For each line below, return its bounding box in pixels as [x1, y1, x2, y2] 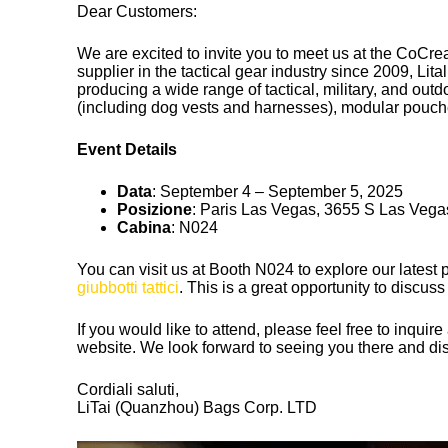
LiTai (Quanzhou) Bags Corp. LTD [77, 399, 318, 416]
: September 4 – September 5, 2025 [152, 183, 404, 200]
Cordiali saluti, [77, 381, 180, 398]
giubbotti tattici [77, 279, 180, 296]
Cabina [117, 219, 172, 236]
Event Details [77, 141, 178, 158]
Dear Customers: [77, 3, 198, 20]
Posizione [117, 201, 193, 218]
